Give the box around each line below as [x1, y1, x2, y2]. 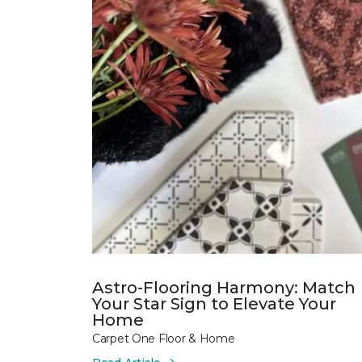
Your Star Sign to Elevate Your [92, 293, 336, 314]
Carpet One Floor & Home [92, 330, 235, 346]
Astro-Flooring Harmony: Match [92, 277, 356, 297]
